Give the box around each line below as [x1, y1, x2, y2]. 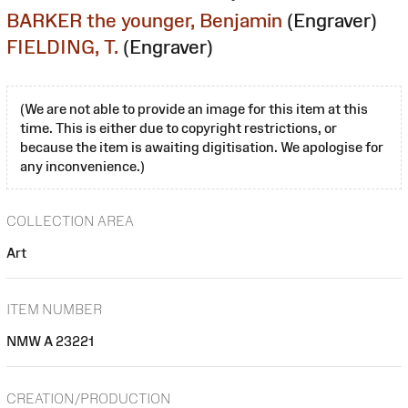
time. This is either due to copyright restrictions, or [20, 119, 337, 136]
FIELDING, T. [6, 36, 118, 57]
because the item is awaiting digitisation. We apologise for [20, 138, 383, 155]
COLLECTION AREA [6, 212, 134, 229]
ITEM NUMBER [6, 301, 102, 318]
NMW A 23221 [6, 333, 94, 350]
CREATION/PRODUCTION [6, 390, 171, 406]
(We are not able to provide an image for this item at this [20, 100, 368, 117]
